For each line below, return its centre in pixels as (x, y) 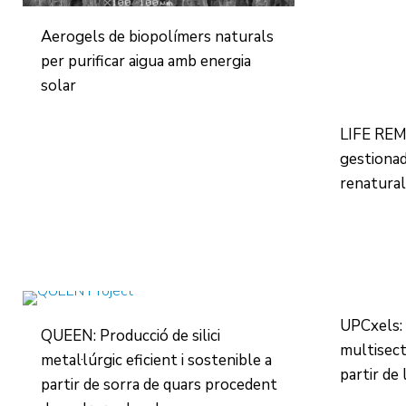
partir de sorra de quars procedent (159, 385)
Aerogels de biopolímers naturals (158, 37)
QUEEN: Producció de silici (131, 336)
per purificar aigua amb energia (146, 61)
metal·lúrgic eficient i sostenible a (157, 360)
